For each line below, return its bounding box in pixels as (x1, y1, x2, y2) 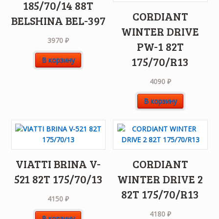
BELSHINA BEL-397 (11, 13, 106, 28)
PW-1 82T (136, 39, 184, 54)
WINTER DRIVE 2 (117, 171, 203, 186)
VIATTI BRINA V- (16, 156, 101, 171)
